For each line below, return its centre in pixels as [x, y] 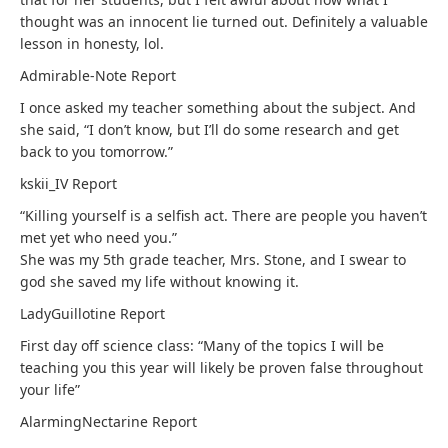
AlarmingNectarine [86, 421]
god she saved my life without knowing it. [159, 281]
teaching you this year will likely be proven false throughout [221, 367]
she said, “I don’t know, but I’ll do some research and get [209, 129]
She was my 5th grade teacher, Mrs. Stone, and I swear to [213, 259]
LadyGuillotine [70, 313]
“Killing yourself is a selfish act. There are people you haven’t [223, 215]
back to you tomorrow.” [96, 151]
